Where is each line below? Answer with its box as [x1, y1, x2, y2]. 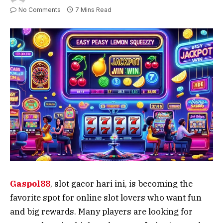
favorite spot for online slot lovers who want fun [10, 192, 202, 204]
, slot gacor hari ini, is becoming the [50, 178, 193, 190]
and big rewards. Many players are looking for [10, 206, 193, 218]
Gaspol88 [10, 178, 50, 190]
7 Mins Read [75, 5, 111, 13]
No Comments [18, 5, 61, 13]
